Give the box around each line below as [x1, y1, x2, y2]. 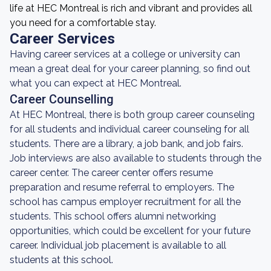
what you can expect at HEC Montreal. [10, 77, 181, 89]
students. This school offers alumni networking [10, 211, 216, 222]
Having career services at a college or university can [10, 48, 240, 60]
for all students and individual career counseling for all [10, 123, 249, 135]
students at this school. [10, 254, 113, 266]
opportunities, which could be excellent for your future [10, 225, 250, 237]
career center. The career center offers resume [10, 167, 213, 178]
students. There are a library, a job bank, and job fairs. [10, 138, 243, 149]
